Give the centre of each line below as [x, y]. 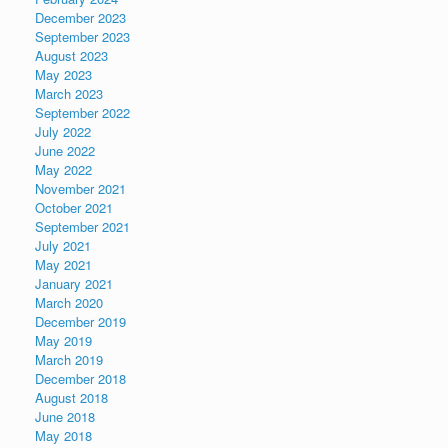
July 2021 [63, 245]
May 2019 [63, 340]
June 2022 [65, 150]
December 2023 [80, 17]
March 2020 [69, 302]
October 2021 [74, 207]
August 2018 [71, 397]
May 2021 [63, 264]
